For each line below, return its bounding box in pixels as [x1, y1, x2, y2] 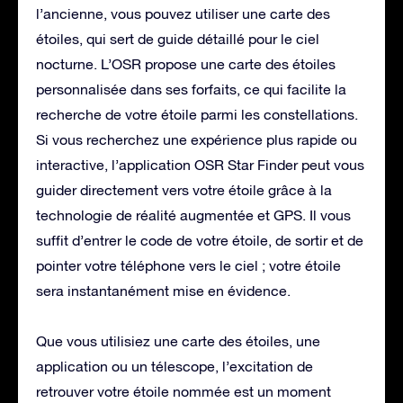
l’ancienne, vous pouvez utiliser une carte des [36, 4, 330, 22]
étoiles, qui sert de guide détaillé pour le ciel [36, 30, 319, 47]
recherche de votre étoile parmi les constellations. [36, 105, 358, 122]
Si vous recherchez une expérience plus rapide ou [36, 130, 357, 148]
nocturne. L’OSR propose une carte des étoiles [36, 55, 336, 72]
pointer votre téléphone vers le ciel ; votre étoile [36, 256, 341, 273]
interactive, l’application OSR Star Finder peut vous [36, 156, 364, 173]
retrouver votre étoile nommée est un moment [36, 382, 331, 399]
